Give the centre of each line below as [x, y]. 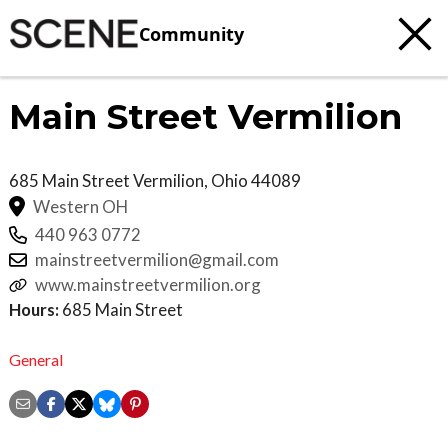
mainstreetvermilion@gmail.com [157, 260]
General [36, 359]
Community [191, 33]
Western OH [80, 206]
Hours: [34, 310]
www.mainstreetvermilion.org [148, 285]
